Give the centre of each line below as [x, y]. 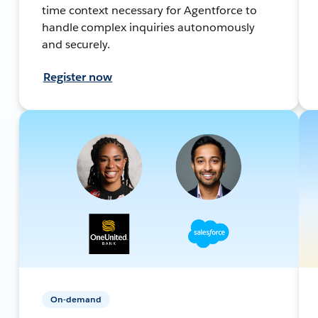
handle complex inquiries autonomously [148, 27]
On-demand [76, 299]
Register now [78, 77]
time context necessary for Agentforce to [149, 10]
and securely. [76, 44]
